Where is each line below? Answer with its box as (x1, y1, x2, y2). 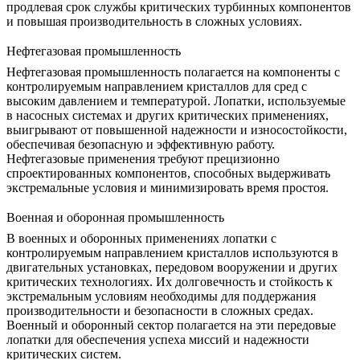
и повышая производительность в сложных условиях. (6, 14, 302, 28)
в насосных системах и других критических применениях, (6, 108, 329, 122)
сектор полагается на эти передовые (134, 318, 336, 333)
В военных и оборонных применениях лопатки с (6, 231, 276, 246)
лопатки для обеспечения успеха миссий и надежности (6, 333, 309, 347)
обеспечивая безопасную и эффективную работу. (6, 137, 275, 151)
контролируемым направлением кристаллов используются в (6, 246, 338, 260)
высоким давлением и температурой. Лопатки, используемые (6, 93, 346, 108)
